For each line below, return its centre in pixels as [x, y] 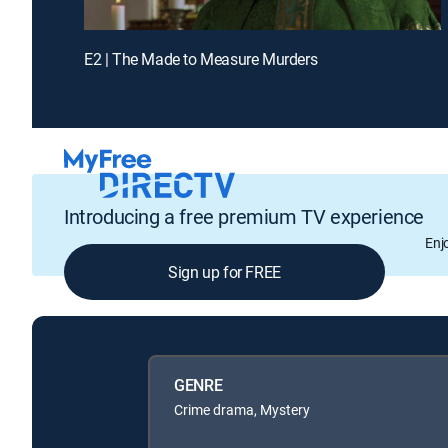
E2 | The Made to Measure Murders [201, 58]
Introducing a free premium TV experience [244, 217]
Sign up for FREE [224, 272]
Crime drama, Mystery [242, 409]
